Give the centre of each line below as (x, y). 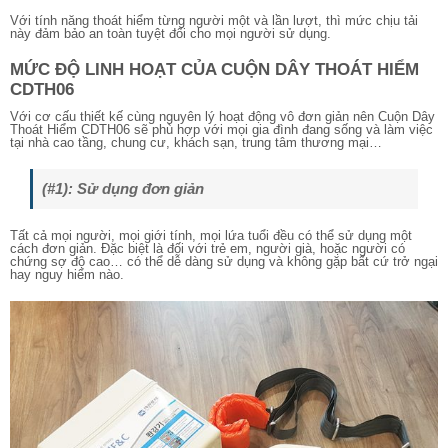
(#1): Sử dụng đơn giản (123, 189)
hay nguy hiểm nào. (67, 275)
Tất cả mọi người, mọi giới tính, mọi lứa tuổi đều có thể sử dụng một (211, 236)
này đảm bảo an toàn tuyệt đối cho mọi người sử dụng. (170, 34)
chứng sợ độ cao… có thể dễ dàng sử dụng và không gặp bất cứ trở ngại (224, 262)
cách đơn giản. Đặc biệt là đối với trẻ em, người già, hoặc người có (207, 249)
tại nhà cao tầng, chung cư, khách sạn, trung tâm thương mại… (196, 143)
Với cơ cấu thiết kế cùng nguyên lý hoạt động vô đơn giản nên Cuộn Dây (222, 117)
